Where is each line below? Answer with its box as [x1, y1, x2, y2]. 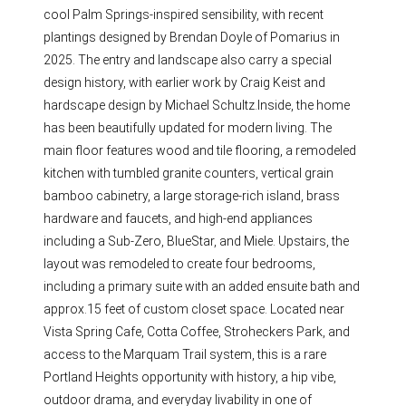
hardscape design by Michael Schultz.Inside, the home [43, 97, 351, 112]
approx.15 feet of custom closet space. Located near [43, 301, 345, 316]
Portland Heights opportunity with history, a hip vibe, [43, 369, 337, 384]
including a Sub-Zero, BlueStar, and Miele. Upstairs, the [43, 233, 350, 248]
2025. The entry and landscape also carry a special [43, 52, 333, 67]
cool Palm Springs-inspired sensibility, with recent [43, 6, 324, 22]
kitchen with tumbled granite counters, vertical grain [43, 165, 334, 180]
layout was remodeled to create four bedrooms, [43, 256, 316, 271]
